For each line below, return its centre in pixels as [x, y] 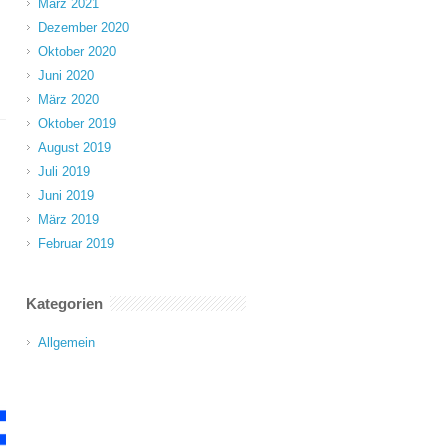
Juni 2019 [66, 195]
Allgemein [66, 342]
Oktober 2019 [77, 123]
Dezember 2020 [83, 27]
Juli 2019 [64, 171]
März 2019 [68, 219]
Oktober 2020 [77, 51]
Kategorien [64, 303]
